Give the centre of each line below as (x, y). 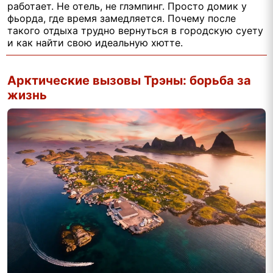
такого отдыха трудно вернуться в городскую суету (135, 30)
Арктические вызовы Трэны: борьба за (129, 80)
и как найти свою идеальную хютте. (95, 42)
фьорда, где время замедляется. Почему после (122, 18)
